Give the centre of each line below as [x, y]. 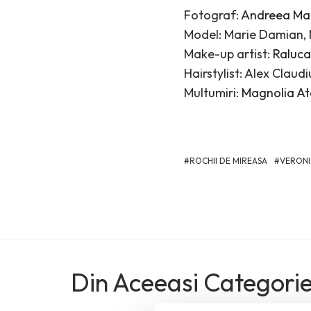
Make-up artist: [228, 54]
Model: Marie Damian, [246, 34]
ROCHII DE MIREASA [228, 161]
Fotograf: [212, 15]
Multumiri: [212, 93]
